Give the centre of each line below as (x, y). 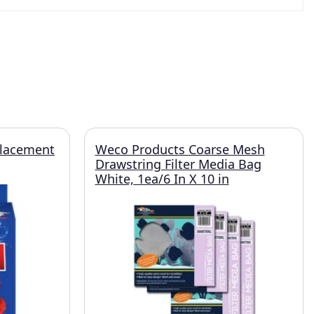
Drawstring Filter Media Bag (178, 164)
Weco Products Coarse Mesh (180, 149)
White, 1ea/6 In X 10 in (162, 179)
